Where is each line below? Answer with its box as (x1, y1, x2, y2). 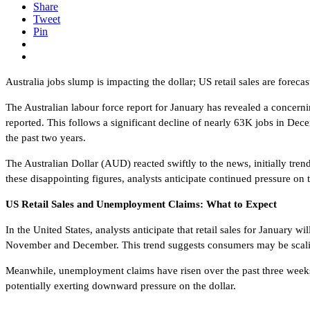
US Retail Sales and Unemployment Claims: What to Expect (6, 199, 277, 210)
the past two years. (6, 132, 86, 144)
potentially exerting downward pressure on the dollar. (6, 280, 236, 292)
